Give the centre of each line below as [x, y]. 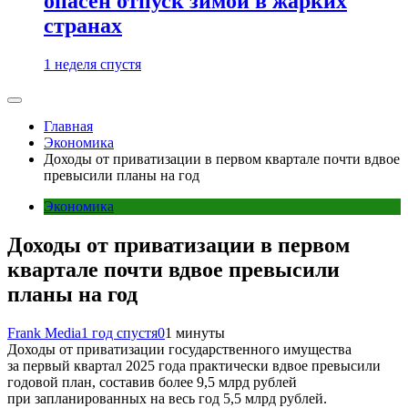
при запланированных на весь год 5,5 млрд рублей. [167, 398]
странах [83, 26]
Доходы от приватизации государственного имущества [179, 349]
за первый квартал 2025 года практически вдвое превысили [194, 366]
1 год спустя [119, 333]
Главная [68, 127]
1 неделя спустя [92, 65]
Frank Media [44, 333]
